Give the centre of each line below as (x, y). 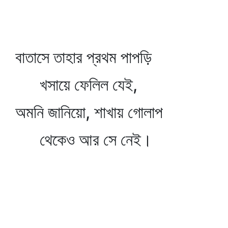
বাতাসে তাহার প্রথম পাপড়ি (83, 57)
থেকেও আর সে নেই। (84, 140)
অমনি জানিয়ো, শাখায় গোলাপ (89, 112)
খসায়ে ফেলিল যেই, (76, 85)
